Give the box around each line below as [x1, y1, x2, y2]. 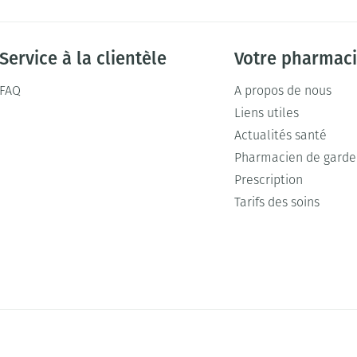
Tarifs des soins [233, 197, 320, 210]
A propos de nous [233, 85, 331, 98]
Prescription [233, 175, 303, 187]
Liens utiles [233, 108, 299, 120]
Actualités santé [233, 130, 327, 143]
